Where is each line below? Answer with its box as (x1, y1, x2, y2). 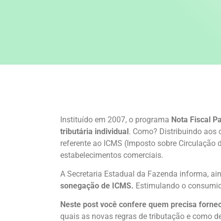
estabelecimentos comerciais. (60, 150, 163, 160)
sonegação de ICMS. (60, 181, 134, 190)
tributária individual (60, 126, 129, 136)
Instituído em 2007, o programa (60, 114, 171, 124)
